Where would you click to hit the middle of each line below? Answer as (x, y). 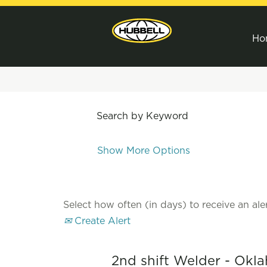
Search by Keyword (142, 116)
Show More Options (144, 150)
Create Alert (101, 221)
